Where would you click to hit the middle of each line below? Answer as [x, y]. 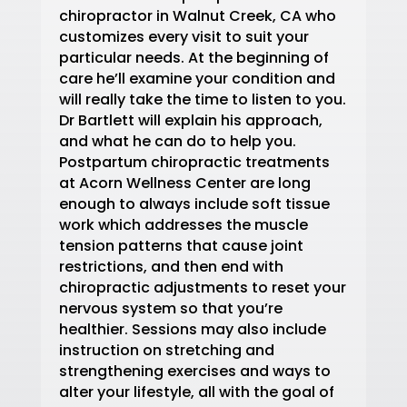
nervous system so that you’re [170, 308]
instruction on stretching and [166, 350]
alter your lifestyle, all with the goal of [196, 392]
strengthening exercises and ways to [194, 371]
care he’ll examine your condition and [197, 79]
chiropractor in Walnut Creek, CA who [197, 16]
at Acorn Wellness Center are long [184, 183]
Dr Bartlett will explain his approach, [190, 120]
